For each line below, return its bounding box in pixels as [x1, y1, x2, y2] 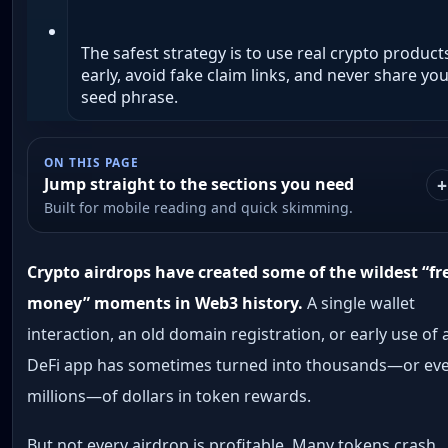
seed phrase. [80, 86, 178, 109]
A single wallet [303, 291, 416, 314]
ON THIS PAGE [44, 153, 139, 170]
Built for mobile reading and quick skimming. [44, 197, 354, 217]
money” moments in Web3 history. [27, 291, 304, 314]
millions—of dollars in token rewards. [27, 384, 312, 407]
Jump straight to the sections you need [44, 172, 355, 195]
